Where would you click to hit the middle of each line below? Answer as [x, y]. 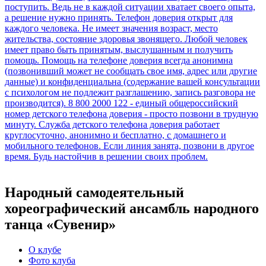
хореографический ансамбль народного [132, 208]
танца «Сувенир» [60, 224]
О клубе [45, 249]
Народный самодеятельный [94, 192]
